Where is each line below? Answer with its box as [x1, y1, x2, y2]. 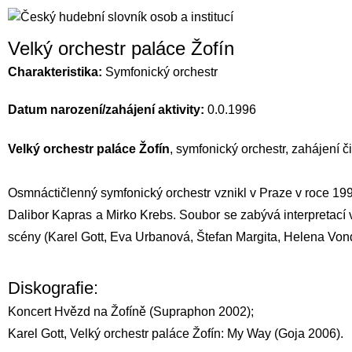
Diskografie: [8, 278, 98, 298]
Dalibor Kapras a [8, 208, 106, 222]
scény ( [8, 230, 48, 244]
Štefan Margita [196, 230, 277, 244]
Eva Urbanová [110, 230, 190, 244]
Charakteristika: [8, 65, 105, 79]
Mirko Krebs [105, 208, 174, 222]
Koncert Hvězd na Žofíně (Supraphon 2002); [8, 305, 254, 318]
